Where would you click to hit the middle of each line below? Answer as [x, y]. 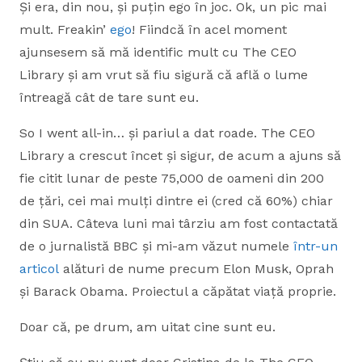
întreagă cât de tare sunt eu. [109, 97]
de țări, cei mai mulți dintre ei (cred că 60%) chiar [176, 201]
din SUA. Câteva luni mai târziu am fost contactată [179, 223]
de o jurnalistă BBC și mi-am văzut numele [156, 246]
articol [39, 269]
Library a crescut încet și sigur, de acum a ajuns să [180, 156]
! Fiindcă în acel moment [209, 29]
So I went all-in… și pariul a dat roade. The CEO [167, 133]
